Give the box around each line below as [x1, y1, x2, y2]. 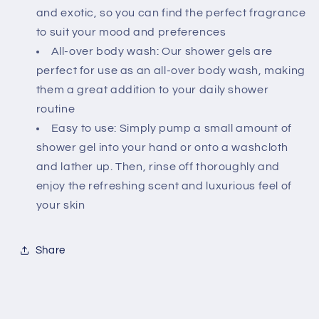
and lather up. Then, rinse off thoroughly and [36, 160, 281, 172]
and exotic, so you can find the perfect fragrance [36, 6, 306, 19]
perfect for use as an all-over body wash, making [36, 64, 305, 76]
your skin [36, 199, 85, 211]
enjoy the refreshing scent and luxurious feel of [36, 179, 292, 192]
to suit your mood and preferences [36, 26, 226, 38]
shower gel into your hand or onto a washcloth [36, 141, 289, 153]
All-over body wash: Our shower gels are [51, 45, 273, 57]
